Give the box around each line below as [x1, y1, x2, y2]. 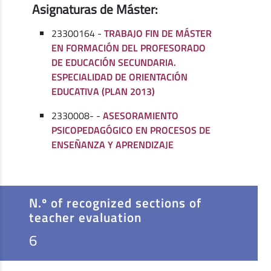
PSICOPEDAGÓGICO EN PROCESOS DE [51, 123, 211, 138]
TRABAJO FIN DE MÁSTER [104, 26, 212, 41]
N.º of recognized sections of [29, 193, 201, 213]
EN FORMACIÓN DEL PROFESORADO [51, 41, 206, 56]
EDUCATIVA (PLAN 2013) [51, 84, 155, 99]
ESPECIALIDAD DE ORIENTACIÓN [51, 70, 188, 85]
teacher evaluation [29, 207, 142, 227]
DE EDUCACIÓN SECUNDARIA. [51, 55, 177, 70]
